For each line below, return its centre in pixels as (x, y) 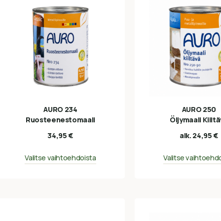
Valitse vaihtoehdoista (60, 157)
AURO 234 (60, 110)
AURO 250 (199, 110)
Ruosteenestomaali (60, 120)
